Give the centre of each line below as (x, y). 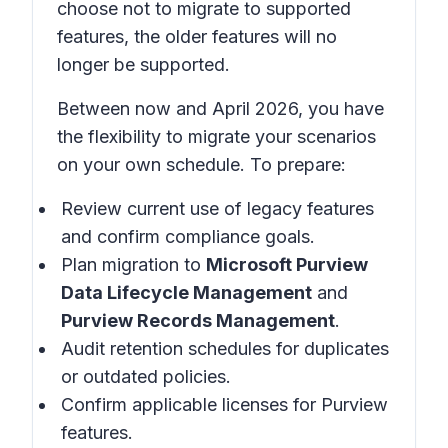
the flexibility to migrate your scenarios (216, 136)
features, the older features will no (197, 36)
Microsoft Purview (287, 264)
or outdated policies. (146, 376)
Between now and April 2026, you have (220, 108)
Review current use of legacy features (217, 208)
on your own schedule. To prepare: (201, 164)
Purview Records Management (198, 320)
